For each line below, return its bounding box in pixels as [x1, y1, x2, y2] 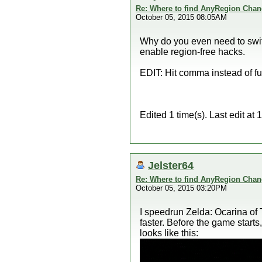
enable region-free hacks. [140, 47, 245, 57]
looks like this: [140, 228, 198, 238]
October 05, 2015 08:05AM [136, 13, 227, 22]
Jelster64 [148, 159, 194, 171]
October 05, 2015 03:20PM [136, 184, 227, 192]
